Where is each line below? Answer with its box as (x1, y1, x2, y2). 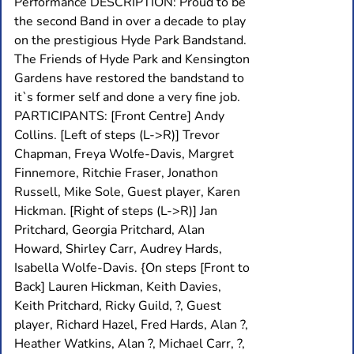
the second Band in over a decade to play (14, 12, 246, 30)
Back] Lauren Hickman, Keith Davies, (14, 277, 221, 296)
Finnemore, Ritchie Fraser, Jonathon (14, 164, 218, 182)
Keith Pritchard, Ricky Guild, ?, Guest (14, 296, 221, 314)
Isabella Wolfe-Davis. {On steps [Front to (14, 258, 250, 277)
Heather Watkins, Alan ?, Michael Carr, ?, (14, 334, 245, 352)
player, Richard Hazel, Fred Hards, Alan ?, (14, 315, 248, 333)
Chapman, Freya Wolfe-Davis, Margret (14, 145, 234, 163)
